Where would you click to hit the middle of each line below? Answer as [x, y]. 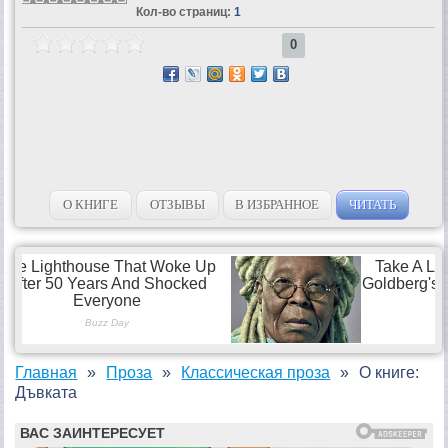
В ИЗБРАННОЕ [277, 204]
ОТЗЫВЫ [177, 204]
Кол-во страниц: [183, 11]
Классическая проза [256, 372]
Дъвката [46, 392]
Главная [46, 372]
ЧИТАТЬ [372, 204]
